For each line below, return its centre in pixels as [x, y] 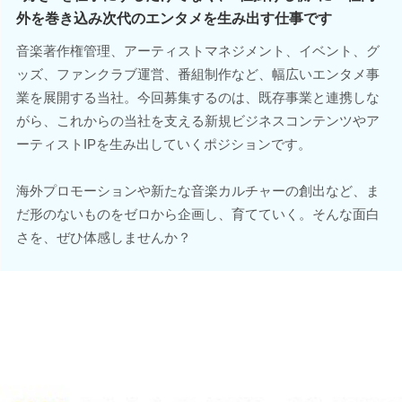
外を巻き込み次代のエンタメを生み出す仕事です [174, 18]
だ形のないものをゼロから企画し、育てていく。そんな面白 [197, 214]
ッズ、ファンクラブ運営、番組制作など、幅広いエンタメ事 [197, 74]
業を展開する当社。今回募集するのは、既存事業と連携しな [197, 97]
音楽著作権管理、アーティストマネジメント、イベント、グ [197, 50]
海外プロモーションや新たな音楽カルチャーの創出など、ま [197, 190]
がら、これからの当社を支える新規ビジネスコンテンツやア [197, 120]
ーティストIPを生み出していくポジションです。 [163, 144]
